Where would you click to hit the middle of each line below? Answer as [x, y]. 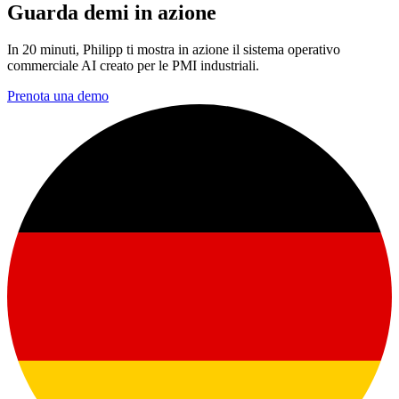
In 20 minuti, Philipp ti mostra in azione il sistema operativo [174, 50]
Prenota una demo [58, 96]
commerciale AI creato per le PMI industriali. [133, 66]
